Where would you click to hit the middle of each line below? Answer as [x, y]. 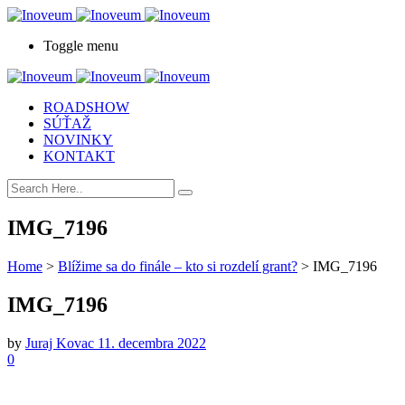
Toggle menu [81, 46]
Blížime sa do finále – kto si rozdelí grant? [178, 266]
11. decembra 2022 [152, 343]
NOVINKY [78, 140]
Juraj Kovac [61, 343]
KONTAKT [79, 156]
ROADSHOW [86, 107]
